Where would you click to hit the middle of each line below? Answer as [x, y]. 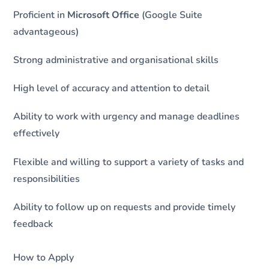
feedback [33, 224]
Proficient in [41, 15]
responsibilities [47, 179]
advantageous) [46, 32]
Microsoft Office [104, 15]
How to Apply [44, 257]
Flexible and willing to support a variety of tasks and [129, 162]
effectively [37, 134]
